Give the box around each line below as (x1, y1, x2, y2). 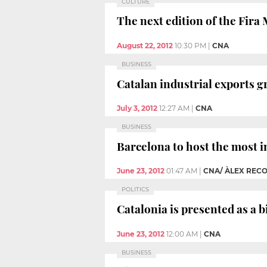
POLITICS (122, 186, 149, 193)
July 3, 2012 (117, 104, 157, 113)
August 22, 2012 (117, 41, 173, 51)
